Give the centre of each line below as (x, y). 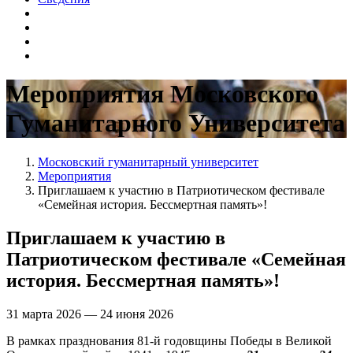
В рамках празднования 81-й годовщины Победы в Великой (169, 340)
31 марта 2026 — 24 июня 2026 (93, 314)
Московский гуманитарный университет (148, 162)
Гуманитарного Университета (176, 123)
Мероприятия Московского (162, 94)
